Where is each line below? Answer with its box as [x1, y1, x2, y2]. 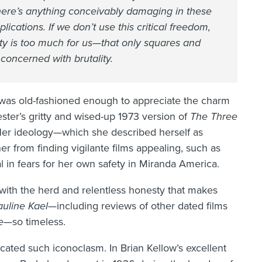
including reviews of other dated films [57, 199, 227, 213]
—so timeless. [4, 215, 65, 229]
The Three [190, 110, 237, 123]
